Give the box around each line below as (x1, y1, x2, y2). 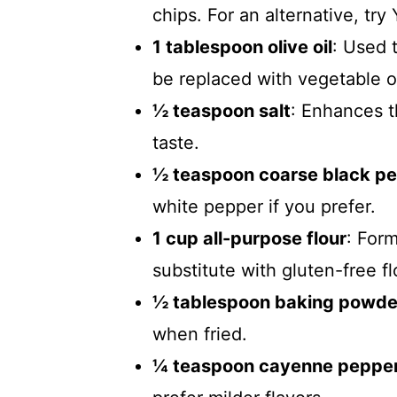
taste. (152, 132, 199, 153)
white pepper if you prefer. (152, 196, 376, 217)
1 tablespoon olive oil (152, 36, 332, 58)
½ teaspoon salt (152, 100, 291, 121)
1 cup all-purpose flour (152, 228, 346, 249)
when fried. (152, 323, 247, 345)
